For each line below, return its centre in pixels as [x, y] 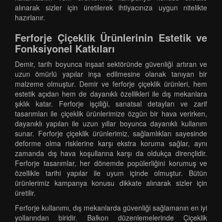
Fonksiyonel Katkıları [65, 48]
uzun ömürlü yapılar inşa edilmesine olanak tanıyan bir [111, 74]
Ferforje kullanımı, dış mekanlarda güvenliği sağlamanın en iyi [111, 208]
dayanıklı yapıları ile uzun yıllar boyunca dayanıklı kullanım [111, 123]
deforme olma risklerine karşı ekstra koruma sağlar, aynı [111, 143]
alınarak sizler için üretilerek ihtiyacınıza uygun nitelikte [111, 7]
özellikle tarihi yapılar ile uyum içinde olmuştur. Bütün [111, 173]
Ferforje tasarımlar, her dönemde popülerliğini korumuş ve [111, 163]
